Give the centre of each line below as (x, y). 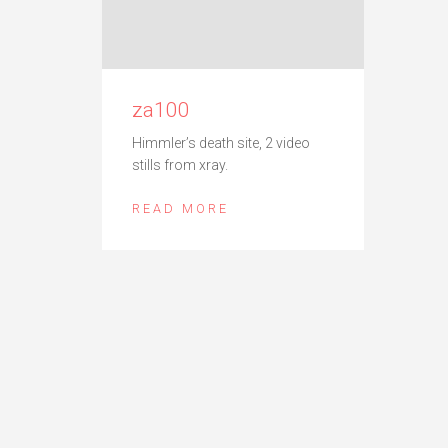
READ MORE (180, 209)
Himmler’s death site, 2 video (221, 143)
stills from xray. (180, 165)
